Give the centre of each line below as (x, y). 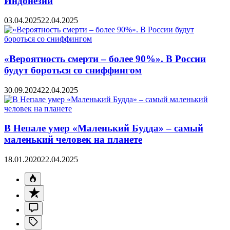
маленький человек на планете (73, 140)
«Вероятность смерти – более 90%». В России (105, 59)
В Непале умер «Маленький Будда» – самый (104, 128)
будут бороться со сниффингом (73, 70)
